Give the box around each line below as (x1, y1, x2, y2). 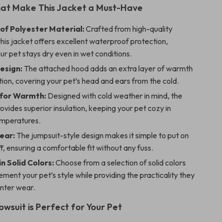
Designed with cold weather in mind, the (46, 91, 183, 101)
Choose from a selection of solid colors (54, 158, 186, 167)
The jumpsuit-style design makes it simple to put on (15, 130, 189, 140)
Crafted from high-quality (84, 24, 173, 34)
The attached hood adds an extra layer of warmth (22, 63, 193, 73)
